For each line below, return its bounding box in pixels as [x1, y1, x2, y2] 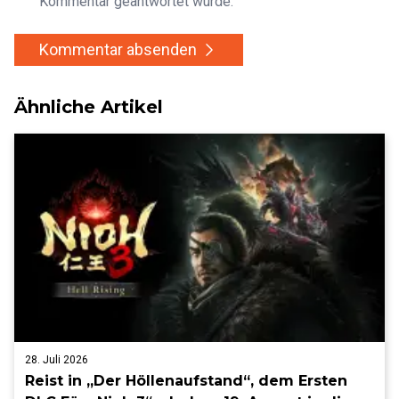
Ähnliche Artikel [14, 95, 163, 118]
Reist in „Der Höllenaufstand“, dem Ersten [25, 371, 347, 389]
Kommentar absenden [39, 39, 200, 59]
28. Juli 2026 [25, 353, 88, 366]
